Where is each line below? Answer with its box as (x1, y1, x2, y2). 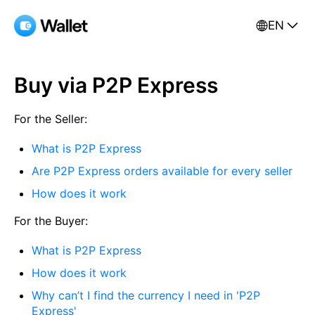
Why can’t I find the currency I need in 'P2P (32, 288, 260, 302)
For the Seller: (14, 112, 87, 126)
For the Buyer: (14, 214, 88, 228)
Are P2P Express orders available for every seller (32, 164, 292, 178)
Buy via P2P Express (14, 72, 218, 98)
